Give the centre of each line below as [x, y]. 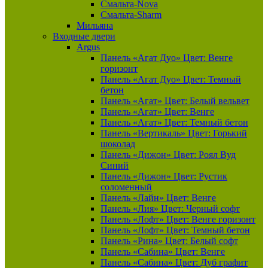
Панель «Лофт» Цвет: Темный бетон [175, 230]
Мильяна [95, 25]
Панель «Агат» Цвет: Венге [157, 112]
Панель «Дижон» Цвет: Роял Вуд [168, 155]
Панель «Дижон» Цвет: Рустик [164, 176]
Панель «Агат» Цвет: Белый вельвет [175, 101]
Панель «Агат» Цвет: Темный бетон [174, 122]
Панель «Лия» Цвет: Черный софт [170, 208]
